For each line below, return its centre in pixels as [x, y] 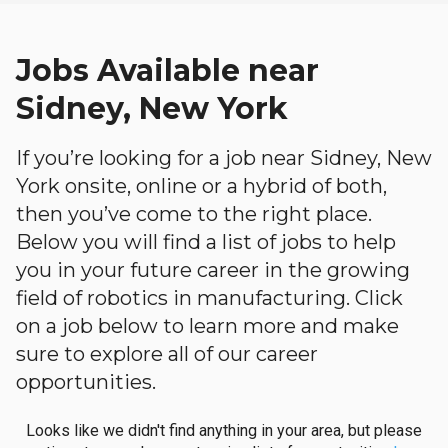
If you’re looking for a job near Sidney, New [224, 158]
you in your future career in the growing [213, 270]
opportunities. [86, 382]
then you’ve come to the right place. [194, 214]
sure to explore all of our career [167, 354]
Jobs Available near [167, 70]
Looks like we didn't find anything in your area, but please [224, 430]
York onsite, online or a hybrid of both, [201, 186]
